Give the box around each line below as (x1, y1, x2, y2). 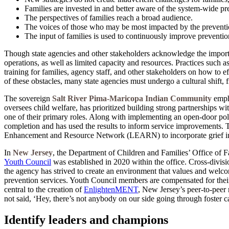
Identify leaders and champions (4, 213, 168, 227)
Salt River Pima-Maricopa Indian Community (52, 94, 212, 103)
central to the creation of (4, 185, 84, 194)
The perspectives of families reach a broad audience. (25, 13, 193, 22)
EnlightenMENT (84, 185, 138, 194)
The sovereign (4, 94, 52, 103)
